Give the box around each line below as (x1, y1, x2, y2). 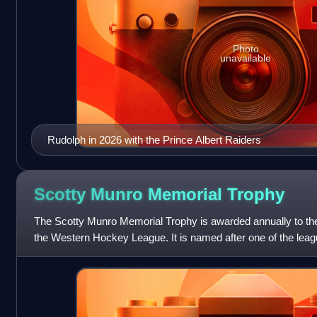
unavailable (220, 52, 272, 64)
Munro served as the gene (33, 248, 155, 260)
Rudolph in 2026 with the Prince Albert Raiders (47, 134, 261, 146)
